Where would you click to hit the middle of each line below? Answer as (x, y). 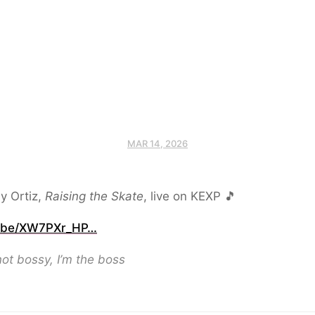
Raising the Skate (94, 196)
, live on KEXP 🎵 (190, 196)
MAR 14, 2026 (157, 143)
